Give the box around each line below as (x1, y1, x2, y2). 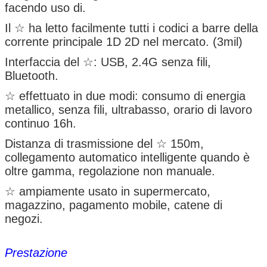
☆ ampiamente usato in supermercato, (5, 184, 210, 198)
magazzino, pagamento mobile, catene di (5, 198, 222, 212)
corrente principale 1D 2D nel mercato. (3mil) (5, 35, 243, 48)
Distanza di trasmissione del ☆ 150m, (5, 136, 204, 150)
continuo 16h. (5, 116, 76, 130)
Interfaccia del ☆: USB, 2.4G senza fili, (5, 55, 211, 69)
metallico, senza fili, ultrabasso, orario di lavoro (5, 103, 252, 116)
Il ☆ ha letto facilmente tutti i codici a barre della (5, 21, 258, 35)
